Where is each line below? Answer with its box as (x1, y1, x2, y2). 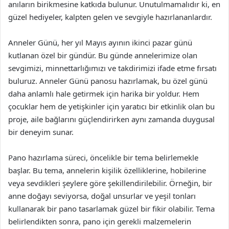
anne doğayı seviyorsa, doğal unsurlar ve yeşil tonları (8, 191, 196, 201)
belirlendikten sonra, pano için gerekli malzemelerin (8, 216, 191, 226)
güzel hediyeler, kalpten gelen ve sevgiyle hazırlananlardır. (8, 12, 212, 22)
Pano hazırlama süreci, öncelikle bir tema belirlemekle (8, 152, 198, 163)
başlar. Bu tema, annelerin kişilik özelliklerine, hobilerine (8, 165, 206, 175)
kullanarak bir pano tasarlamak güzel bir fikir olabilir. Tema (8, 203, 215, 214)
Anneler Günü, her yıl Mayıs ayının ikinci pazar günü (8, 37, 192, 48)
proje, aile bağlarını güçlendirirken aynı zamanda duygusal (8, 114, 215, 124)
